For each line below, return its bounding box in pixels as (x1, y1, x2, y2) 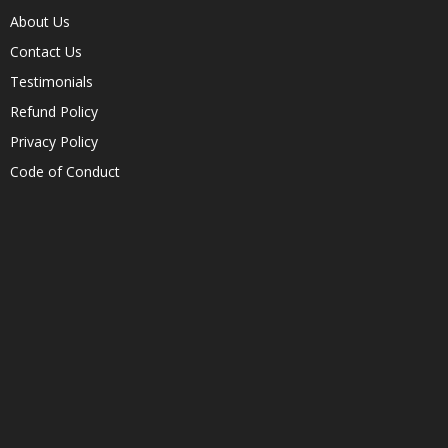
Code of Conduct (9, 161, 120, 181)
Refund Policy (9, 101, 98, 121)
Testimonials (9, 71, 93, 91)
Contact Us (9, 41, 82, 61)
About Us (9, 11, 70, 31)
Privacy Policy (9, 131, 98, 151)
